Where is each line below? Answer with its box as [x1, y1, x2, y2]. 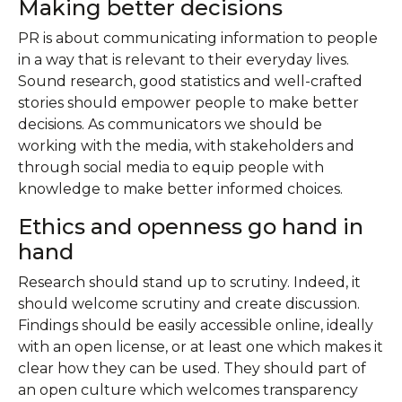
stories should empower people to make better [18, 94, 359, 111]
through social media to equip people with [18, 159, 324, 176]
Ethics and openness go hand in [18, 214, 363, 240]
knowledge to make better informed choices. [18, 180, 343, 197]
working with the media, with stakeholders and [18, 137, 354, 154]
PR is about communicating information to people [18, 30, 378, 47]
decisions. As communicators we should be [18, 116, 322, 133]
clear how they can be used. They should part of [18, 360, 366, 377]
